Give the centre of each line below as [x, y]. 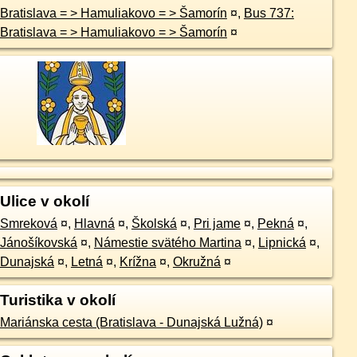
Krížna [137, 262]
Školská [154, 224]
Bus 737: [269, 13]
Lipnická [282, 243]
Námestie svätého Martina [167, 243]
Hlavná [94, 224]
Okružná [196, 262]
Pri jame [217, 224]
